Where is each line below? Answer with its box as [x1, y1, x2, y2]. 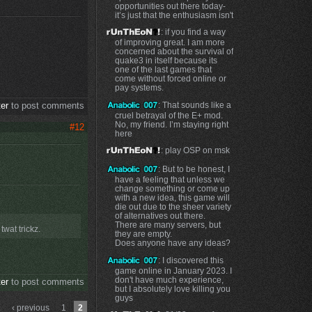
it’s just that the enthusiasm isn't [114, 10, 233, 19]
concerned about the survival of [114, 47, 233, 56]
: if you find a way [160, 27, 226, 37]
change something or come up [114, 183, 230, 193]
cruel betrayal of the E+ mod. [114, 110, 223, 120]
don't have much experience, [114, 274, 224, 284]
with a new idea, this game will [114, 192, 230, 202]
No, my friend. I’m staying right [114, 119, 228, 129]
